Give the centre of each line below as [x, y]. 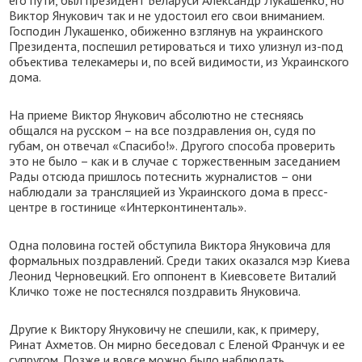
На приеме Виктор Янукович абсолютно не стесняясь [157, 115]
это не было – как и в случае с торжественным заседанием [175, 161]
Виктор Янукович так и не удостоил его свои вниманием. [167, 15]
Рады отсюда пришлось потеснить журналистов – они [161, 176]
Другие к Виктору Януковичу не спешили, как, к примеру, [164, 329]
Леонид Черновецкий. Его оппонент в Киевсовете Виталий [173, 276]
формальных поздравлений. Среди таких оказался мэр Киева [180, 260]
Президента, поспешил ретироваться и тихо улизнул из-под [177, 46]
